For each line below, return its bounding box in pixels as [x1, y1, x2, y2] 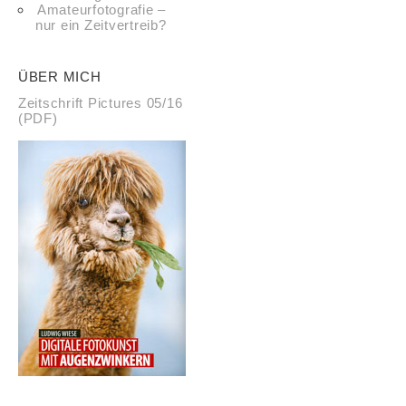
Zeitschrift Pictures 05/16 [18, 95, 183, 111]
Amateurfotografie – [36, 2, 167, 18]
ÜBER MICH [18, 69, 101, 85]
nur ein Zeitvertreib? [18, 17, 167, 34]
